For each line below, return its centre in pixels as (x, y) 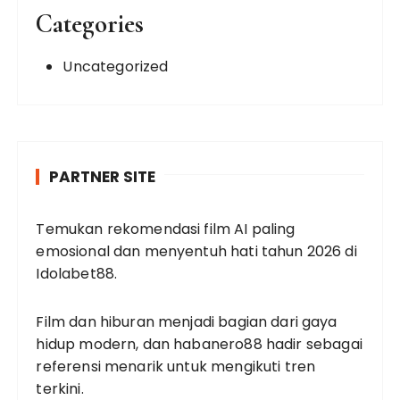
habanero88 (218, 344)
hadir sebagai (312, 344)
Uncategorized (116, 66)
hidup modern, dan (105, 344)
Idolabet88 (75, 273)
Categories (90, 23)
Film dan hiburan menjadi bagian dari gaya (187, 321)
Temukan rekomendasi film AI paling (166, 229)
